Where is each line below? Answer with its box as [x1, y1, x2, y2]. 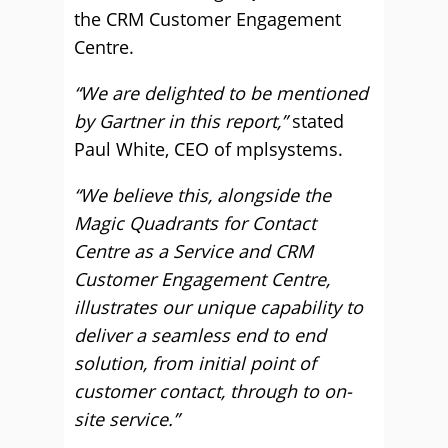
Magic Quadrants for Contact [74, 211, 316, 235]
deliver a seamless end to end [74, 323, 326, 347]
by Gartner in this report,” [74, 109, 287, 133]
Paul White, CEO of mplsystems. [74, 137, 343, 161]
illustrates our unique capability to [74, 295, 363, 319]
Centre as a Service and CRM [74, 239, 313, 263]
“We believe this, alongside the [74, 183, 331, 207]
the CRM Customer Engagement [74, 7, 341, 31]
